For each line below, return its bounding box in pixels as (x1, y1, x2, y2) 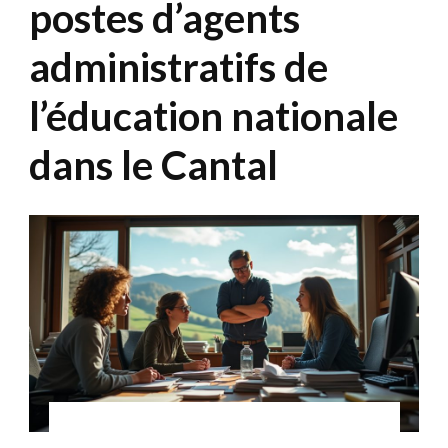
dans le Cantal (29, 140, 278, 189)
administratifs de (29, 42, 328, 91)
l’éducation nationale (29, 91, 398, 140)
